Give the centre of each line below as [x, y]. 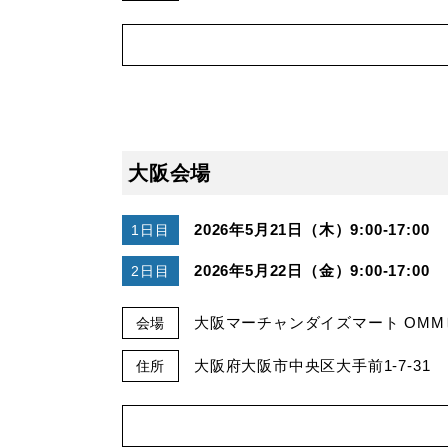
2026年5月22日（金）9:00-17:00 [312, 270]
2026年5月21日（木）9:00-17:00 [312, 229]
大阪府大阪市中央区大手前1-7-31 [312, 365]
